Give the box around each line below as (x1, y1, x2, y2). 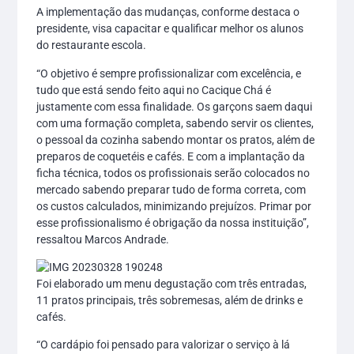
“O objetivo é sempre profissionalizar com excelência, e (36, 66, 302, 80)
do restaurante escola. (36, 39, 147, 52)
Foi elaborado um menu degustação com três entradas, (36, 277, 307, 290)
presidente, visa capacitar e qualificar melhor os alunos (36, 22, 304, 36)
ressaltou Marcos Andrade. (36, 232, 170, 246)
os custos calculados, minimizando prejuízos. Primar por (36, 199, 312, 213)
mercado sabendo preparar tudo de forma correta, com (36, 183, 307, 196)
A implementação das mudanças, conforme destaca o (36, 6, 300, 19)
